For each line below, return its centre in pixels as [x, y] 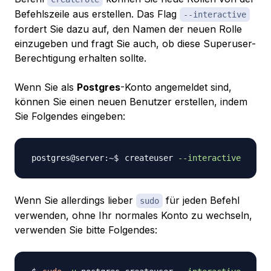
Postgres [99, 87]
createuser [151, 158]
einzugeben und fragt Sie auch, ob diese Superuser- [135, 44]
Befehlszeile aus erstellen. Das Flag [97, 14]
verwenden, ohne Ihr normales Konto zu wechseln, [133, 216]
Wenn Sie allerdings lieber [75, 201]
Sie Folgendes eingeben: [70, 116]
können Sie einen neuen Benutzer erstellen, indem [131, 102]
